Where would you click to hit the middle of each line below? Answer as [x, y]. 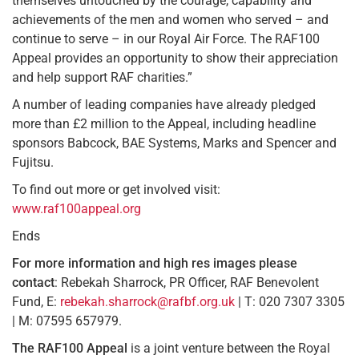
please [278, 263]
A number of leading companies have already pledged [164, 104]
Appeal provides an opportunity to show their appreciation [175, 58]
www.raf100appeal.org [77, 208]
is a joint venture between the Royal [230, 348]
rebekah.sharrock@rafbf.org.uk [147, 301]
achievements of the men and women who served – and [170, 19]
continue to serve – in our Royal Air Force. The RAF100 [166, 38]
